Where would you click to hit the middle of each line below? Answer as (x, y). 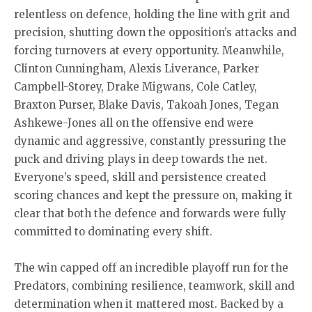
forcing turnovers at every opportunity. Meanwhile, (149, 50)
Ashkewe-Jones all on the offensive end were (134, 123)
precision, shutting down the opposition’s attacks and (155, 32)
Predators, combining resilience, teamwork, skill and (154, 286)
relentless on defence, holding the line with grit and (152, 14)
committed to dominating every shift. (113, 231)
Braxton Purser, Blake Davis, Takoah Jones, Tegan (146, 104)
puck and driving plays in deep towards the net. (141, 159)
